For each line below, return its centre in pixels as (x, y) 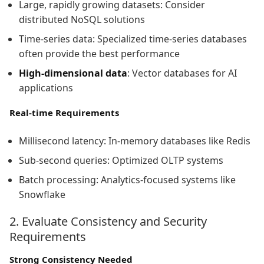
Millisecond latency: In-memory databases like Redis (135, 141)
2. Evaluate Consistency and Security (108, 222)
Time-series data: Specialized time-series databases (133, 39)
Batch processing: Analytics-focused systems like (127, 180)
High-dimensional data (73, 73)
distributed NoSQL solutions (82, 19)
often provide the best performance (99, 54)
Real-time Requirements (64, 113)
